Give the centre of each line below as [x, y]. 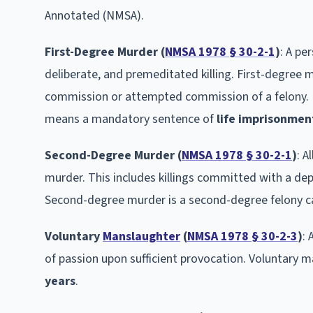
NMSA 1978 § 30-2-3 [242, 236]
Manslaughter [141, 236]
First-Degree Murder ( [105, 52]
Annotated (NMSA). [94, 15]
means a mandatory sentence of [131, 119]
